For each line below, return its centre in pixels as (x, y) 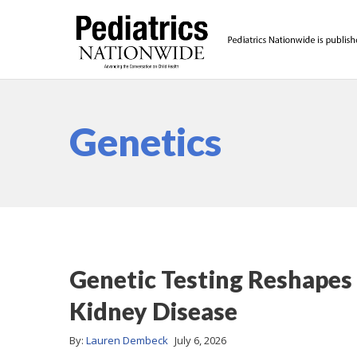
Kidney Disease (153, 311)
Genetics (145, 141)
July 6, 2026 (200, 340)
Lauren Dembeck (127, 340)
